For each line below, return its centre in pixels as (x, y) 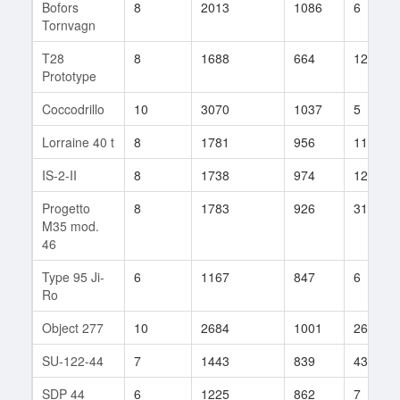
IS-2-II (59, 175)
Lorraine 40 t (78, 142)
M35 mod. (71, 225)
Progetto (66, 208)
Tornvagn (69, 25)
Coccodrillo (73, 108)
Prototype (69, 75)
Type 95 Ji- (73, 276)
